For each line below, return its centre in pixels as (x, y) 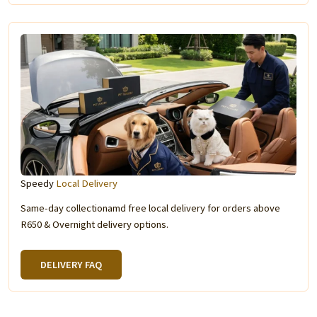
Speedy (38, 183)
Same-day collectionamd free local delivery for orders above (150, 208)
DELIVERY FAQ (71, 265)
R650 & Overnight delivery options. (94, 224)
